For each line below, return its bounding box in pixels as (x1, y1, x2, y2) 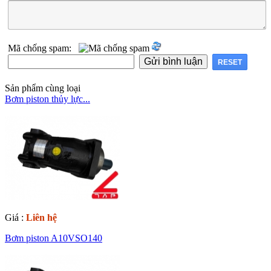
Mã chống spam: (8, 43, 79, 54)
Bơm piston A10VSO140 (5, 233, 102, 244)
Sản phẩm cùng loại (5, 83, 80, 94)
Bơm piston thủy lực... (5, 94, 90, 105)
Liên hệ (26, 212, 57, 223)
